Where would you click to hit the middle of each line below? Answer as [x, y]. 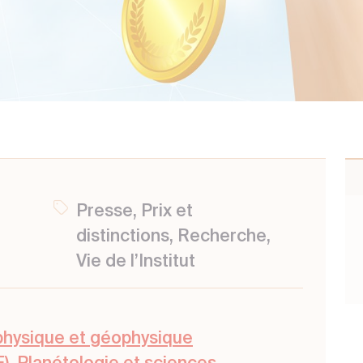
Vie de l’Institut [135, 263]
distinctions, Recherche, [173, 237]
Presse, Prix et [134, 212]
